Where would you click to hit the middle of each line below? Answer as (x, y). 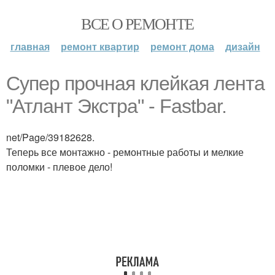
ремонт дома (182, 46)
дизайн (242, 46)
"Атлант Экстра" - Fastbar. (116, 106)
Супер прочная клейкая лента (135, 83)
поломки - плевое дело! (59, 167)
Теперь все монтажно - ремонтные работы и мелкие (125, 152)
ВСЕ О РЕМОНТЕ (137, 23)
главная (30, 46)
